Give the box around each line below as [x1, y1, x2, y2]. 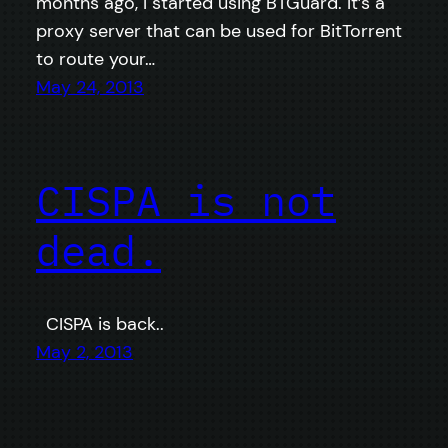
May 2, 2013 [36, 340, 133, 365]
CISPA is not [36, 172, 336, 228]
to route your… [36, 46, 155, 71]
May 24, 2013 [36, 74, 144, 99]
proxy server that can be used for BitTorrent [36, 18, 402, 43]
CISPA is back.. [36, 312, 164, 337]
